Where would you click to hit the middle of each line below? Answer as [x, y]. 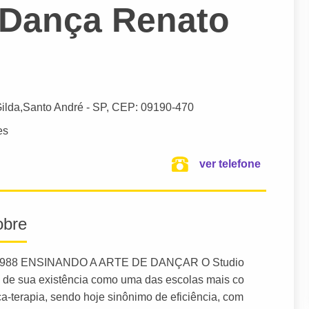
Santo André [53, 108]
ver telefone [230, 163]
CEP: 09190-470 [153, 108]
